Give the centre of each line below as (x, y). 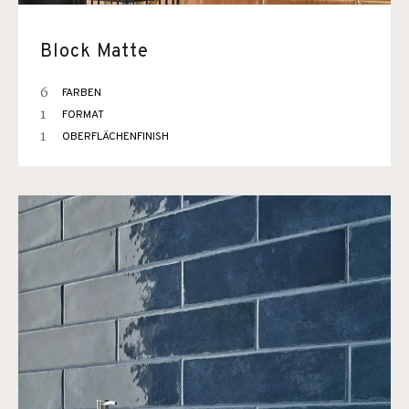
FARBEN (82, 93)
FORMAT (83, 115)
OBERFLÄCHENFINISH (115, 137)
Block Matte (94, 52)
